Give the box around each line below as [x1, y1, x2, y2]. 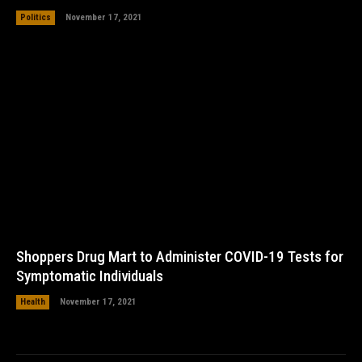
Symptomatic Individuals [16, 267, 163, 286]
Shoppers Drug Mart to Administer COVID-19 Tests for [16, 247, 343, 267]
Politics [20, 12, 51, 23]
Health [20, 297, 45, 308]
